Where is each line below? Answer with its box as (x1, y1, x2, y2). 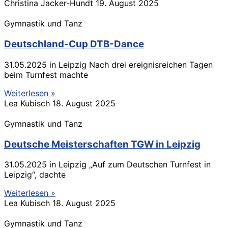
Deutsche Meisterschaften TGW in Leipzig (4, 138, 201, 150)
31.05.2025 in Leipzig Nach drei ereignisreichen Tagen (4, 59, 213, 70)
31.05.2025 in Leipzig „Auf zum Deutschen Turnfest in (4, 159, 211, 170)
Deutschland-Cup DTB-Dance (4, 38, 144, 50)
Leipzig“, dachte (4, 169, 66, 180)
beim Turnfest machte (4, 69, 88, 80)
